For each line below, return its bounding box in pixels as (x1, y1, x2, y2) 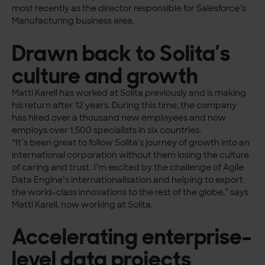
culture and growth (12, 61, 199, 90)
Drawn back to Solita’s (12, 38, 231, 67)
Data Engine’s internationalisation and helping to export (12, 174, 244, 185)
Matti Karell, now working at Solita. (12, 199, 153, 210)
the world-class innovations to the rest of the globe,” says (12, 186, 249, 198)
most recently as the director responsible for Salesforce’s (12, 3, 247, 14)
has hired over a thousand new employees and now (12, 112, 227, 123)
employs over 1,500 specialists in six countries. (12, 124, 202, 135)
